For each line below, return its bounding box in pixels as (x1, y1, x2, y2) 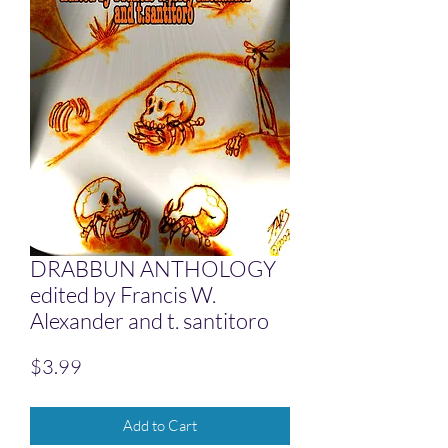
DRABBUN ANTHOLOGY (30, 255, 276, 283)
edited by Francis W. (30, 281, 216, 309)
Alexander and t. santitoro (30, 307, 269, 335)
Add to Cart (123, 416, 197, 436)
